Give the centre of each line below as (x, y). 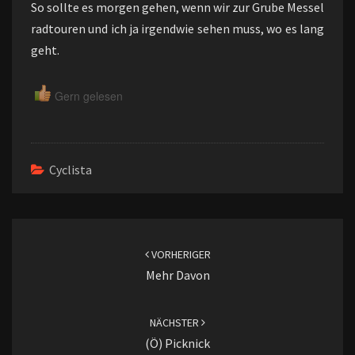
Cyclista (71, 170)
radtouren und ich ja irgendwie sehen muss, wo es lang (177, 29)
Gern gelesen (89, 95)
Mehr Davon (177, 275)
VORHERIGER (179, 254)
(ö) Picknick (177, 343)
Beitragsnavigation (84, 228)
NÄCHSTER (176, 323)
